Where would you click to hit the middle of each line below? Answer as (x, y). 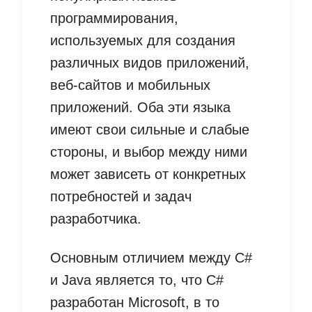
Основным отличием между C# (151, 258)
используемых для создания (143, 41)
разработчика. (96, 219)
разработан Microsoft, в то (135, 303)
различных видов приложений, (150, 63)
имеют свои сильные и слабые (150, 130)
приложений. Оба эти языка (140, 108)
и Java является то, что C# (137, 280)
